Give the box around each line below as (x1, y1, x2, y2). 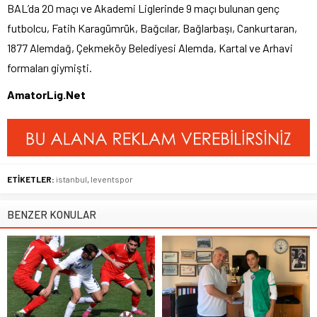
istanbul (56, 173, 87, 184)
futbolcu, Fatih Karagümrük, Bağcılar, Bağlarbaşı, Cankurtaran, (7, 21, 297, 35)
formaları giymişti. (7, 60, 92, 74)
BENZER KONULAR (7, 207, 96, 221)
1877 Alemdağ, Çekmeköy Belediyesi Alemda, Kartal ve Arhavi (7, 40, 293, 54)
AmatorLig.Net (7, 87, 86, 101)
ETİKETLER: (7, 173, 54, 184)
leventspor (91, 173, 133, 184)
